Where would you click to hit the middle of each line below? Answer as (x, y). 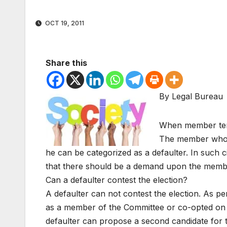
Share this (66, 63)
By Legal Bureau (191, 97)
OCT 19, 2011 (64, 23)
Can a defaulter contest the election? (117, 180)
